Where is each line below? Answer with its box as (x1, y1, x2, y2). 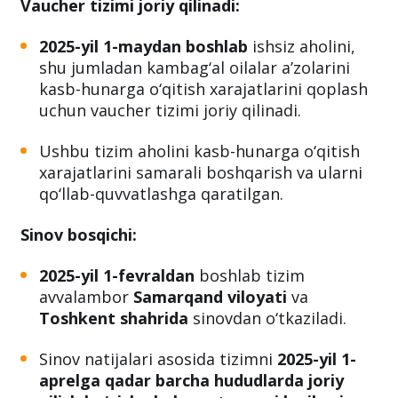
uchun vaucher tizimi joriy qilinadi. (39, 99, 301, 121)
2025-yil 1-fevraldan (39, 264, 195, 286)
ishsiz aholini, (248, 35, 355, 57)
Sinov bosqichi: (20, 223, 137, 245)
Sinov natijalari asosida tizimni (39, 347, 277, 370)
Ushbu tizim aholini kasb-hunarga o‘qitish (39, 139, 360, 162)
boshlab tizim (195, 264, 305, 286)
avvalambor (39, 285, 133, 307)
